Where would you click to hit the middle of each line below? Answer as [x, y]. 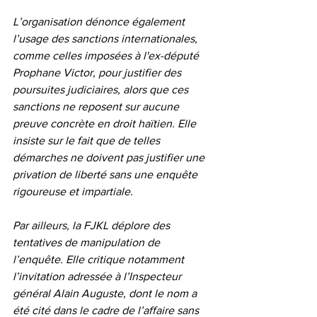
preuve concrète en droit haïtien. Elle [106, 123]
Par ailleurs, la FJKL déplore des [93, 225]
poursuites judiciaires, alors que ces [102, 89]
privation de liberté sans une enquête [106, 174]
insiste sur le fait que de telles [88, 140]
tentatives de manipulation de [88, 242]
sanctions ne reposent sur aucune [97, 106]
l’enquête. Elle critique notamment [100, 259]
